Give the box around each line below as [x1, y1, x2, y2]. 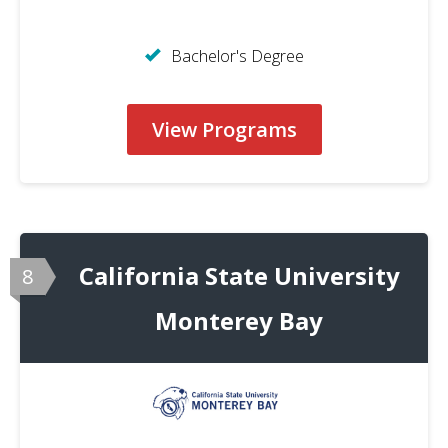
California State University [78, 258, 400, 292]
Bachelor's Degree [170, 44, 304, 67]
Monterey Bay [155, 303, 323, 337]
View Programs [151, 115, 297, 143]
